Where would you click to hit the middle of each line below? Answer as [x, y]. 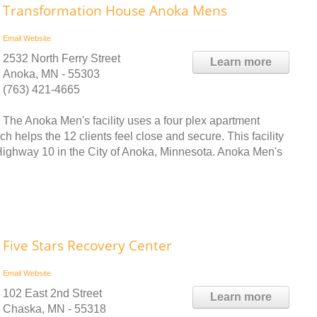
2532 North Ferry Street [62, 58]
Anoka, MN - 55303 [51, 74]
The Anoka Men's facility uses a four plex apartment [131, 120]
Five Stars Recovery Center [87, 245]
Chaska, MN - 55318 [54, 309]
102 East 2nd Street [52, 293]
